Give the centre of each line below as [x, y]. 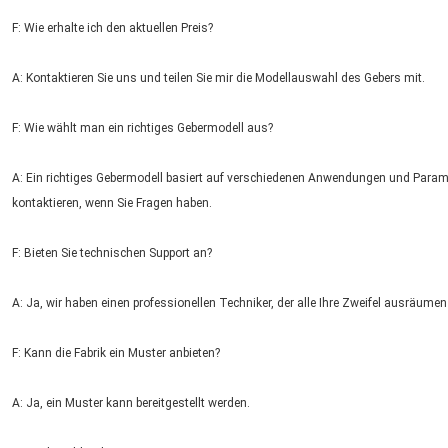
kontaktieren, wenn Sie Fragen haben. [112, 203]
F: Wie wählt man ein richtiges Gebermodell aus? [142, 128]
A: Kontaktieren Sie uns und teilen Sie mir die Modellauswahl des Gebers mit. [218, 78]
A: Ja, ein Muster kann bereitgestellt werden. [131, 403]
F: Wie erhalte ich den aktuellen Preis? [112, 28]
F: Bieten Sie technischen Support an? [112, 253]
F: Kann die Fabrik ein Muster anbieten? [116, 353]
